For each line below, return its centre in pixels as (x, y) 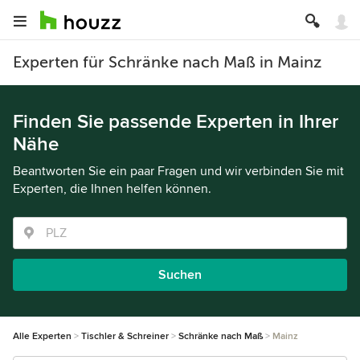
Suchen (180, 275)
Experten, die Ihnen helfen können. (112, 189)
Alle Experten (42, 336)
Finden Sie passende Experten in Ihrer (176, 122)
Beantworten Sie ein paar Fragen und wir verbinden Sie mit (178, 171)
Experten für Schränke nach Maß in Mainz (167, 62)
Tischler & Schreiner (125, 336)
